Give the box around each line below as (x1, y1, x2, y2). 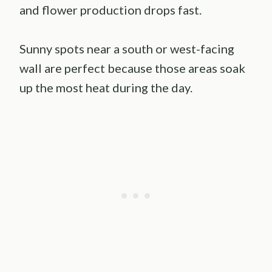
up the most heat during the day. (19, 80, 192, 95)
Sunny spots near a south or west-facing (19, 41, 234, 56)
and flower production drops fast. (19, 2, 202, 17)
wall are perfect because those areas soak (19, 60, 245, 75)
